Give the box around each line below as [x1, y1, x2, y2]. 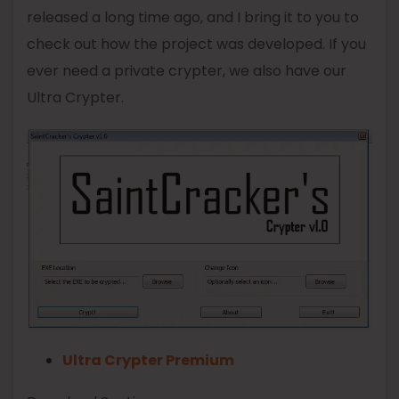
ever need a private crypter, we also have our [27, 61, 346, 82]
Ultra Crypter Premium [62, 350, 234, 371]
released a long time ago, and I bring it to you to [27, 7, 359, 28]
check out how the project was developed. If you [27, 34, 366, 55]
